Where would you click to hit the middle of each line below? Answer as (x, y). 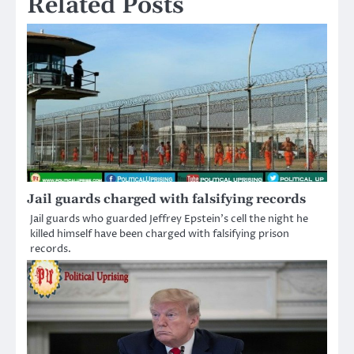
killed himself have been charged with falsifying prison (160, 233)
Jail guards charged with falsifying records (166, 199)
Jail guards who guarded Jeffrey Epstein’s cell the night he (169, 218)
